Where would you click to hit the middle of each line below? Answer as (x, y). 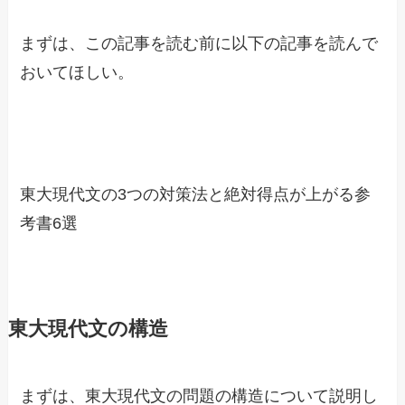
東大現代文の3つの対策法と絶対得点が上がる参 (196, 195)
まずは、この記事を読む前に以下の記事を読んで (199, 43)
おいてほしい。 (77, 72)
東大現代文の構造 (88, 330)
